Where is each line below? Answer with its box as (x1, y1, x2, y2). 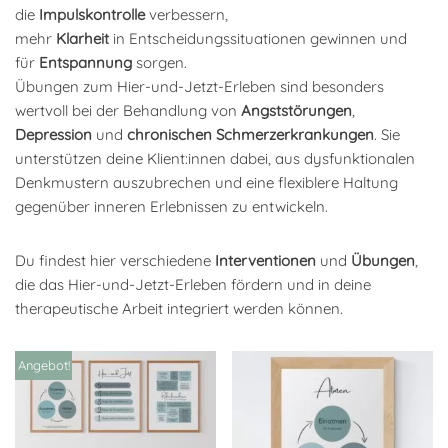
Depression (15, 124, 92, 144)
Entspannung (39, 52, 132, 72)
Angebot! (17, 357, 70, 374)
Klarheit (56, 28, 109, 48)
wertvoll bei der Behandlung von (15, 100, 241, 120)
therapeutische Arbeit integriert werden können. (15, 298, 343, 318)
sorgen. (132, 52, 187, 72)
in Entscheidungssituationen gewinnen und (109, 28, 407, 48)
